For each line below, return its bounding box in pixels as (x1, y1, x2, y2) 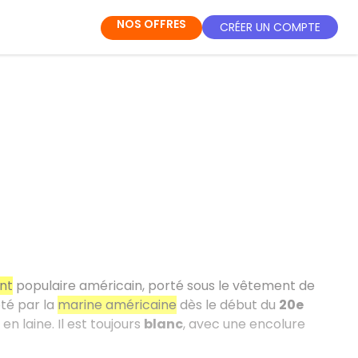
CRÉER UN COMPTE (220, 18, 320, 35)
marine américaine (57, 296, 177, 314)
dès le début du (176, 296, 279, 314)
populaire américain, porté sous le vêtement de (12, 276, 315, 295)
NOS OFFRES (117, 16, 186, 32)
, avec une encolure (182, 315, 305, 333)
